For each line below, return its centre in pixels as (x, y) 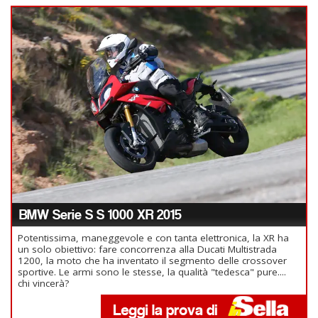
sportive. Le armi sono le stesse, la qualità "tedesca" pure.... (152, 272)
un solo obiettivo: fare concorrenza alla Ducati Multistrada (147, 249)
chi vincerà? (43, 283)
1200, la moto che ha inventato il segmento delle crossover (152, 260)
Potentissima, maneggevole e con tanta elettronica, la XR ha (153, 237)
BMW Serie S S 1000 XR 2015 (100, 214)
